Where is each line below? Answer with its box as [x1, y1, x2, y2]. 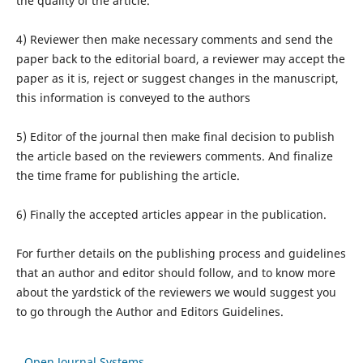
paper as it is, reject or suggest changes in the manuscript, [15, 70, 339, 86]
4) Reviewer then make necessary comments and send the [15, 31, 333, 47]
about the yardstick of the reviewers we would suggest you [15, 284, 336, 300]
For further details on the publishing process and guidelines [15, 245, 346, 261]
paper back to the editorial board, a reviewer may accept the [15, 50, 345, 66]
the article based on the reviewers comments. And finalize [15, 147, 333, 164]
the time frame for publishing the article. [15, 167, 240, 183]
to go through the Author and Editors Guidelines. [15, 303, 284, 319]
